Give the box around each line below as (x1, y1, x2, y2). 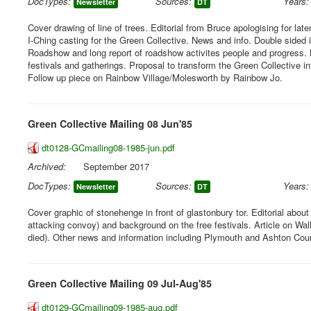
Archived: (28, 160, 66, 173)
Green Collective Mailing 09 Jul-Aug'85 (28, 276, 212, 290)
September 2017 (83, 160, 149, 173)
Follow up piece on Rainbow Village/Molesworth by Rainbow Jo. (28, 71, 283, 84)
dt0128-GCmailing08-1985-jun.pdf (42, 141, 175, 154)
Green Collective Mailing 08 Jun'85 (28, 117, 192, 131)
